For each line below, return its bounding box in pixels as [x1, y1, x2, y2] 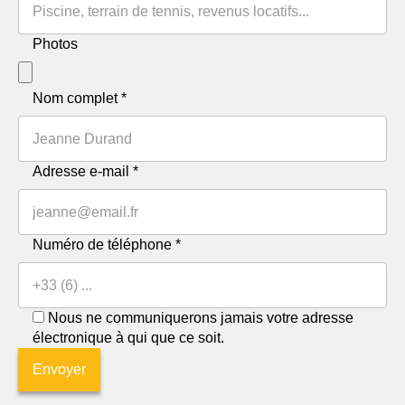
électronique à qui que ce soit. [33, 330, 224, 345]
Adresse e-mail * [33, 164, 138, 179]
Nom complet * [33, 90, 127, 106]
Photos [33, 36, 78, 52]
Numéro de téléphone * [33, 237, 181, 252]
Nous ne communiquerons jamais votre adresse [48, 310, 353, 325]
